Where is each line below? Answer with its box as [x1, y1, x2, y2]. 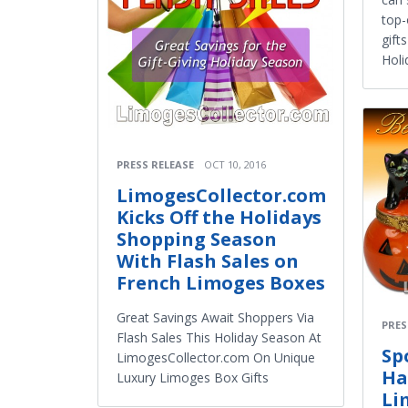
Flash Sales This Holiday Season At [117, 329, 321, 347]
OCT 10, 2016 [204, 158, 266, 172]
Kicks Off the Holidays [117, 205, 321, 230]
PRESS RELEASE [117, 158, 194, 172]
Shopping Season [117, 227, 277, 252]
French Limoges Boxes [117, 270, 325, 296]
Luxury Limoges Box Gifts [117, 369, 269, 387]
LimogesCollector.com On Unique [117, 349, 315, 367]
